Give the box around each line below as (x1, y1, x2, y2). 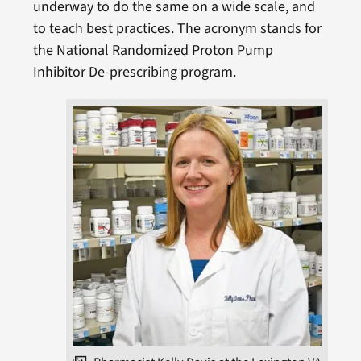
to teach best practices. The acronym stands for (32, 18, 322, 39)
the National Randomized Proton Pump (32, 39, 273, 60)
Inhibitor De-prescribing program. (32, 61, 236, 82)
